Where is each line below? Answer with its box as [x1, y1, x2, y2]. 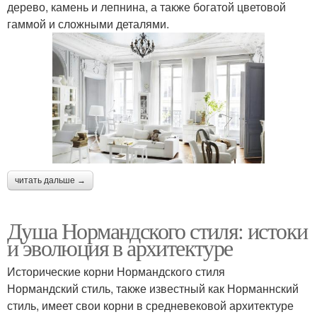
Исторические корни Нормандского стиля [7, 263, 225, 279]
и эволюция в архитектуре [7, 231, 233, 263]
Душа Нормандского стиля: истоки [7, 214, 308, 246]
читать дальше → [15, 175, 86, 185]
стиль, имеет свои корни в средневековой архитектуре [7, 296, 294, 313]
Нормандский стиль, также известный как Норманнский [7, 279, 299, 296]
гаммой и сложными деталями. [7, 16, 169, 33]
